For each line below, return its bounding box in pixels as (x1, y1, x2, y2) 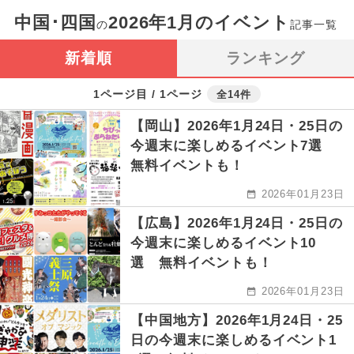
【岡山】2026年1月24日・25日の (130, 119, 344, 134)
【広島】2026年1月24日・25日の (130, 216, 344, 232)
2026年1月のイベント (107, 13, 291, 32)
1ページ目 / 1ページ (93, 87, 202, 100)
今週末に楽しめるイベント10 (130, 235, 317, 251)
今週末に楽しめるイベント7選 (130, 138, 337, 154)
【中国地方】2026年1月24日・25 (130, 313, 344, 329)
